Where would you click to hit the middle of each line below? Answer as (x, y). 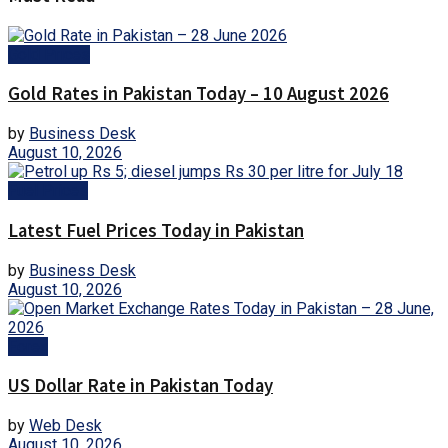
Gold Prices (49, 54)
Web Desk (65, 425)
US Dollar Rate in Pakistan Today (140, 386)
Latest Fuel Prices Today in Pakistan (156, 230)
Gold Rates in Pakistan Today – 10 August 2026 (198, 94)
